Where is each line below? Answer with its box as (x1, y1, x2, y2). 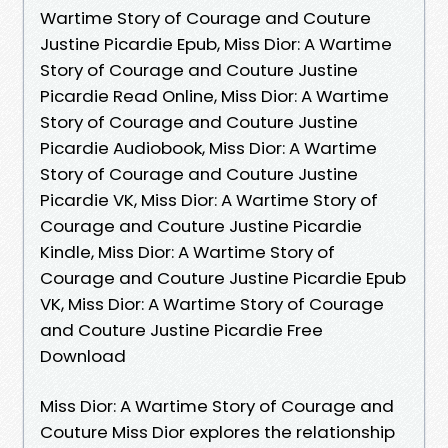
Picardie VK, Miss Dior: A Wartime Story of (40, 187, 378, 212)
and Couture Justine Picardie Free (40, 317, 323, 342)
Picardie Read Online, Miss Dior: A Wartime (40, 83, 389, 108)
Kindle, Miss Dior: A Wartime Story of (40, 239, 335, 264)
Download (40, 343, 126, 368)
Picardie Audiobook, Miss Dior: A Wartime (40, 135, 377, 160)
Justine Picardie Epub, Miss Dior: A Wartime (40, 31, 392, 56)
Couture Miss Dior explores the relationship (40, 419, 395, 444)
